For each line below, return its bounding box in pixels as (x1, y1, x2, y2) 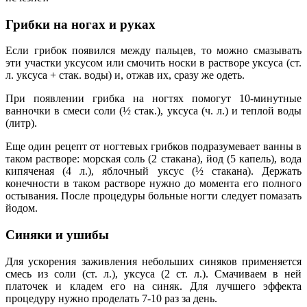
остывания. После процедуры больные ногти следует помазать (5, 190, 302, 202)
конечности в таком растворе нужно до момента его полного (5, 177, 302, 190)
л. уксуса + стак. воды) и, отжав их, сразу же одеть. (5, 69, 245, 82)
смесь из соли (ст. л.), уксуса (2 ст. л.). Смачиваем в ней (5, 267, 302, 280)
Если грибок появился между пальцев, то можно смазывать (5, 45, 302, 57)
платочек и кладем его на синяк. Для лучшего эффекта (5, 280, 302, 292)
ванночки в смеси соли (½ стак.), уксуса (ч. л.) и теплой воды (5, 105, 302, 117)
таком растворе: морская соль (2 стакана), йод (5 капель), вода (5, 153, 302, 165)
